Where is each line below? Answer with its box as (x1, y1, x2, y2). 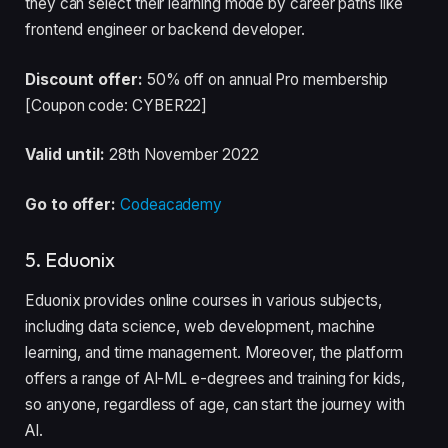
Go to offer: (25, 194, 117, 214)
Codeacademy (120, 194, 223, 214)
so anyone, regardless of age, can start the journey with (25, 395, 405, 415)
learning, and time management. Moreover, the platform (25, 343, 403, 363)
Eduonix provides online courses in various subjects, (25, 291, 383, 311)
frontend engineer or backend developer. (25, 19, 313, 39)
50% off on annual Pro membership (146, 69, 389, 89)
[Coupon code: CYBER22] (25, 95, 208, 115)
